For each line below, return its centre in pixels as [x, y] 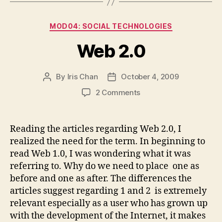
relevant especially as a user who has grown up [109, 203]
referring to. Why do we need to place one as [105, 166]
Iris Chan [83, 76]
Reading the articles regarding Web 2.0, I [96, 129]
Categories [133, 24]
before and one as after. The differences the [101, 178]
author [58, 88]
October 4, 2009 [150, 76]
